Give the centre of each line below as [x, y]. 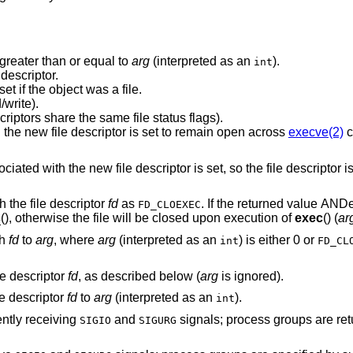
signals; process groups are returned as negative [201, 319]
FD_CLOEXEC [169, 205]
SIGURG [157, 320]
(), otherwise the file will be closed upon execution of [154, 218]
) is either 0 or [278, 240]
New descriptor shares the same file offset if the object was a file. [132, 90]
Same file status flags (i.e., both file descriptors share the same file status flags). [178, 118]
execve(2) [316, 132]
